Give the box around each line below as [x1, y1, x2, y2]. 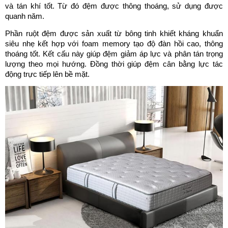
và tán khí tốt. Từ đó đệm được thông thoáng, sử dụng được [5, 2, 223, 11]
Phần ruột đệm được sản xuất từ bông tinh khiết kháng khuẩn [5, 29, 223, 38]
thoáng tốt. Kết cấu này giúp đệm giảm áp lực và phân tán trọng [5, 49, 223, 58]
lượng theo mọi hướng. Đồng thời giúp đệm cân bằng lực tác [5, 60, 223, 68]
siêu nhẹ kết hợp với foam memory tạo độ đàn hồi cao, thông [5, 39, 223, 48]
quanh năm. [5, 12, 44, 21]
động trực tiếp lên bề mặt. [5, 70, 90, 78]
